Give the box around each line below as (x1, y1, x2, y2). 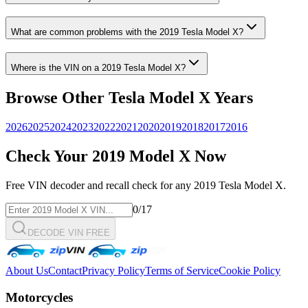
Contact (48, 264, 82, 276)
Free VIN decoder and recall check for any (5, 179, 194, 191)
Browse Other (5, 89, 109, 107)
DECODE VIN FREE (27, 227, 110, 238)
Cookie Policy (219, 264, 280, 276)
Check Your (5, 146, 92, 165)
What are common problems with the (11, 27, 159, 38)
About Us (5, 264, 48, 276)
